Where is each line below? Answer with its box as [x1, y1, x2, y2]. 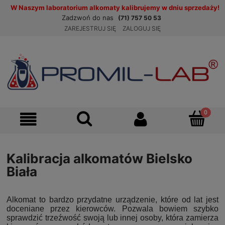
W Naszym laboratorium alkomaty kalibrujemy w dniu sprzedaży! [11, 4, 219, 12]
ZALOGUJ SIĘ [123, 25, 161, 32]
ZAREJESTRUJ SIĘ [64, 25, 116, 32]
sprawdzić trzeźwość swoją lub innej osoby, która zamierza [7, 213, 218, 222]
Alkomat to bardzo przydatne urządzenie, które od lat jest [7, 195, 218, 204]
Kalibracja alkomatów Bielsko [7, 151, 192, 167]
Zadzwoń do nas [61, 14, 116, 22]
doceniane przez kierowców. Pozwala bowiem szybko [7, 204, 218, 213]
